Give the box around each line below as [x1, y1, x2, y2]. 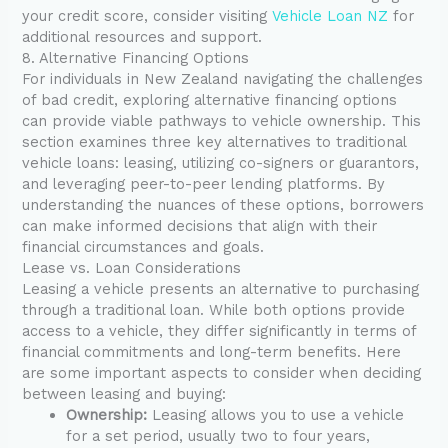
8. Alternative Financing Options [22, 48, 250, 67]
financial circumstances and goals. [22, 237, 265, 256]
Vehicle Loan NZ [272, 6, 389, 25]
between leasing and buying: [22, 384, 227, 403]
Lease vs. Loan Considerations [22, 258, 242, 277]
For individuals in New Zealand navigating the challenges [22, 69, 424, 88]
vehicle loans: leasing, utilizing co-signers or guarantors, [22, 153, 420, 172]
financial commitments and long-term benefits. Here [22, 342, 402, 361]
